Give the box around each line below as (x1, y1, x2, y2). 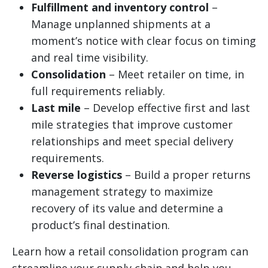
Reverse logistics (31, 167, 122, 182)
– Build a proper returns (122, 167, 251, 182)
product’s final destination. (31, 218, 170, 233)
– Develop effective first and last (81, 100, 250, 115)
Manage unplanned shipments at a (31, 17, 211, 32)
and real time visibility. (31, 50, 148, 65)
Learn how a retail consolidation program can (12, 244, 248, 259)
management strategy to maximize (31, 184, 213, 199)
